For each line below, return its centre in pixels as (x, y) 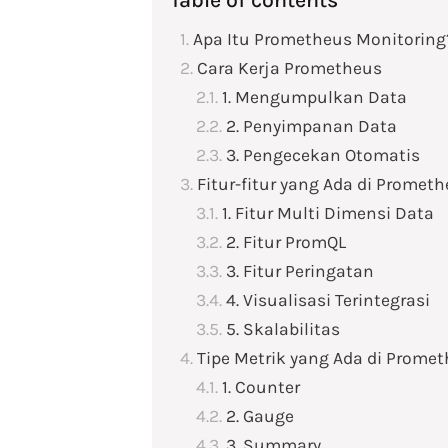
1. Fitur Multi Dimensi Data (330, 213)
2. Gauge (262, 416)
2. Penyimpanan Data (313, 126)
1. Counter (263, 387)
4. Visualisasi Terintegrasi (330, 300)
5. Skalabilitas (285, 329)
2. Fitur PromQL (288, 242)
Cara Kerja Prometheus (291, 68)
